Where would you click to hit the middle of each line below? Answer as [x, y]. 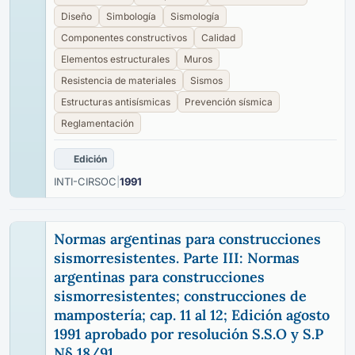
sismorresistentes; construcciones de [180, 296]
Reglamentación [97, 123]
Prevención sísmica [229, 102]
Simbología [131, 16]
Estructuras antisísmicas [116, 102]
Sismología [195, 16]
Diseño [76, 16]
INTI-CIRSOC [85, 181]
